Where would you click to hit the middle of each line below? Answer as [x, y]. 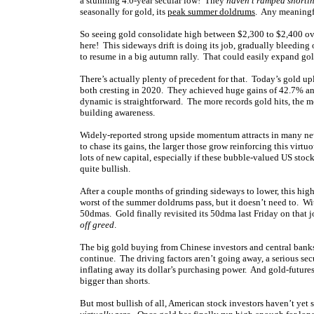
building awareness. [117, 112]
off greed [97, 225]
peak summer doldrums [211, 12]
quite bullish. [105, 169]
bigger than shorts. [115, 281]
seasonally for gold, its [124, 12]
